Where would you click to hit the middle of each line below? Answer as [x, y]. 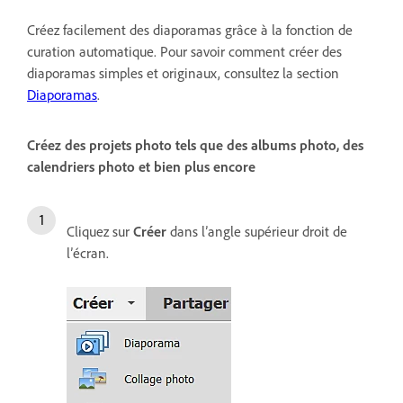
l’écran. [88, 252]
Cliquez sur [100, 231]
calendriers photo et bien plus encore [141, 166]
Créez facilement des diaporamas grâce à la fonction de [190, 29]
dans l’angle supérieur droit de [257, 231]
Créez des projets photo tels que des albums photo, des [195, 144]
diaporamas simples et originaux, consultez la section [183, 72]
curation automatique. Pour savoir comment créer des [184, 51]
